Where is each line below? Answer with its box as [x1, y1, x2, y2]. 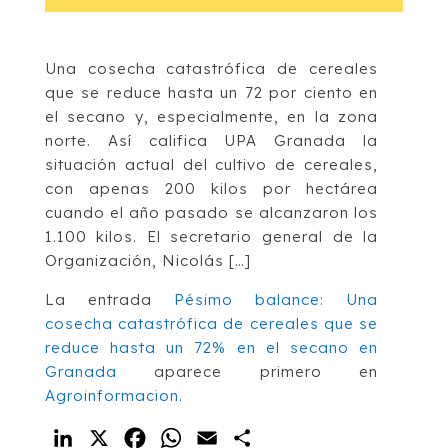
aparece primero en [116, 361, 379, 381]
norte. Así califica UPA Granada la [44, 130, 379, 150]
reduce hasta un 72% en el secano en [44, 337, 379, 357]
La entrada [44, 289, 174, 309]
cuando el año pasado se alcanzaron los [44, 202, 379, 222]
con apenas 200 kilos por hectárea [44, 178, 379, 198]
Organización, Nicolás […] [44, 250, 251, 270]
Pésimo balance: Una [174, 289, 379, 309]
